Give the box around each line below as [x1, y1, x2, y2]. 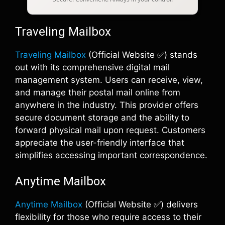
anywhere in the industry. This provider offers [15, 99, 198, 110]
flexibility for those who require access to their [15, 212, 201, 222]
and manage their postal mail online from [15, 87, 180, 97]
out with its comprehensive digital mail [15, 62, 170, 72]
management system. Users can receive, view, [15, 74, 203, 85]
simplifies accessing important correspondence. [15, 150, 207, 160]
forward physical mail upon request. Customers [15, 125, 205, 135]
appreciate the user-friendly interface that [15, 137, 184, 148]
